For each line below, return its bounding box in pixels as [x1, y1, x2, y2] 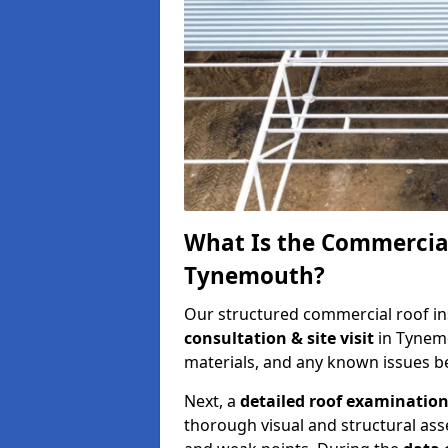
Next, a [184, 389, 240, 412]
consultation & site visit [184, 326, 378, 349]
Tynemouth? [184, 259, 325, 291]
